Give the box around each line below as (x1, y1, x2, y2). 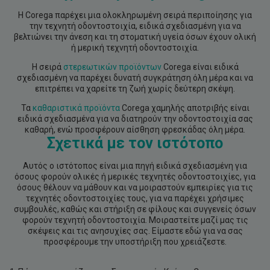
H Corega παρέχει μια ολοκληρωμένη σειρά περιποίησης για (18, 10, 252, 20)
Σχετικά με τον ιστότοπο (47, 134, 223, 152)
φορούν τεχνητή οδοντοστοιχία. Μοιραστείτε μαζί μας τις (22, 215, 248, 225)
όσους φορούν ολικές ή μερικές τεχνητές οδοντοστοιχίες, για (14, 172, 256, 182)
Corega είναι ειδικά (161, 62, 239, 72)
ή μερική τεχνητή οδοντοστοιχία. (71, 43, 199, 53)
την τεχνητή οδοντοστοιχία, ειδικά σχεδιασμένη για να (29, 21, 241, 31)
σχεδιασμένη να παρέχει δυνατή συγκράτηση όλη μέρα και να (17, 73, 253, 83)
